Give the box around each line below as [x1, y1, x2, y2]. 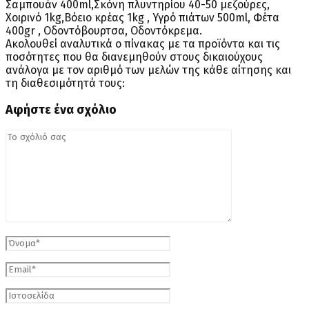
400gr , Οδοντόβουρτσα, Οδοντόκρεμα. [6, 24, 202, 38]
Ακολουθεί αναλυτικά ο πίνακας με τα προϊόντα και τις [6, 37, 280, 51]
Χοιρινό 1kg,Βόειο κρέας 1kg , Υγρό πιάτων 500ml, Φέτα [6, 11, 279, 25]
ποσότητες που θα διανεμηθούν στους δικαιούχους [6, 50, 263, 64]
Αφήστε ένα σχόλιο [6, 102, 117, 118]
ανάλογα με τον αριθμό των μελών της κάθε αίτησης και [6, 63, 291, 77]
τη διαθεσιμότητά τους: [6, 77, 125, 90]
